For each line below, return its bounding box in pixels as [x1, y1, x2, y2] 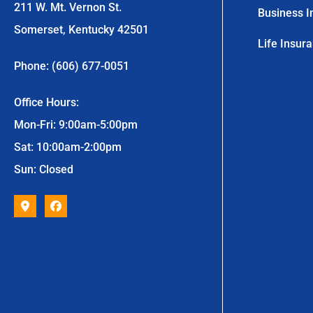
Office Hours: [14, 96, 79, 110]
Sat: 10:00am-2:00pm [14, 140, 122, 154]
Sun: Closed [14, 163, 73, 177]
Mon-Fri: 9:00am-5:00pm [14, 118, 138, 132]
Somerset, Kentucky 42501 [14, 23, 149, 37]
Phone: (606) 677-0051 [14, 59, 129, 73]
